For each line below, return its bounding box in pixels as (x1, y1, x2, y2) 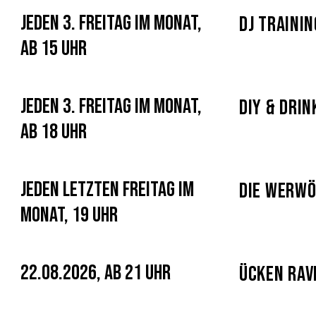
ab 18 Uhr (20, 119, 87, 145)
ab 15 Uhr (20, 36, 87, 61)
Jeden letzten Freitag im (20, 177, 194, 202)
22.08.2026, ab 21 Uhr (20, 260, 171, 286)
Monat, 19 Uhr (20, 202, 118, 228)
